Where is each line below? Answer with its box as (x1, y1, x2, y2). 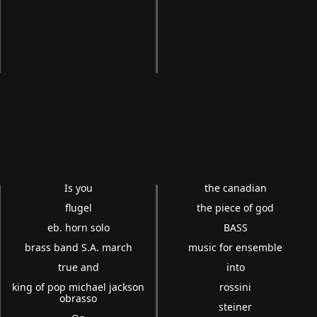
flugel (64, 201, 92, 215)
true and (57, 260, 99, 275)
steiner (219, 300, 253, 314)
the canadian (204, 181, 267, 195)
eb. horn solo (47, 221, 110, 235)
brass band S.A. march (24, 241, 132, 255)
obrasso (59, 292, 98, 306)
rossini (219, 280, 252, 294)
